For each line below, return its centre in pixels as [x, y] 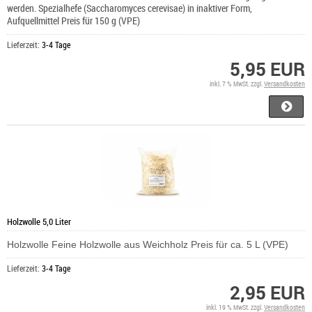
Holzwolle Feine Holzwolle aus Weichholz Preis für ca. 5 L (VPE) [148, 245]
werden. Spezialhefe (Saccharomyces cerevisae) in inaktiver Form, [130, 8]
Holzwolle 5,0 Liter [39, 222]
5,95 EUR [267, 69]
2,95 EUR [267, 293]
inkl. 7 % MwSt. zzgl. [237, 84]
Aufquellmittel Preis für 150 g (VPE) [73, 21]
